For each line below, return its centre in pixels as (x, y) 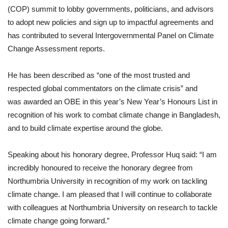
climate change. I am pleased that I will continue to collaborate (110, 194)
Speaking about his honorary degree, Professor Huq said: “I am (112, 155)
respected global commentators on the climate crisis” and (103, 89)
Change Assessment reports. (56, 49)
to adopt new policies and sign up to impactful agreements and (110, 22)
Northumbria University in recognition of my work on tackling (107, 181)
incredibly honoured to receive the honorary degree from (100, 168)
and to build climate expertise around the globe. (85, 128)
